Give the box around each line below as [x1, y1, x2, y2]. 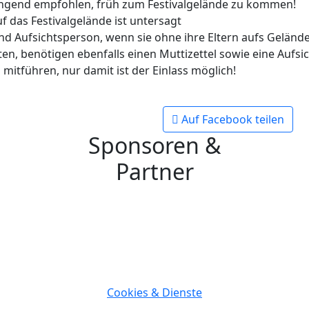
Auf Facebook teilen [179, 112, 284, 127]
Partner [115, 157, 194, 186]
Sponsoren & [88, 130, 221, 160]
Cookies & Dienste [107, 285, 202, 300]
